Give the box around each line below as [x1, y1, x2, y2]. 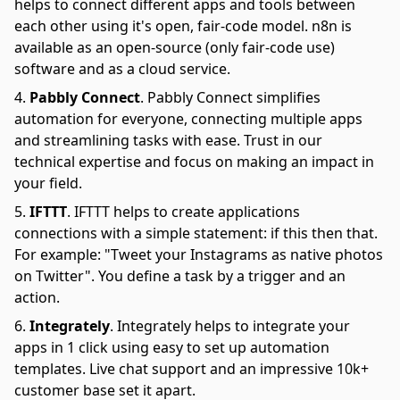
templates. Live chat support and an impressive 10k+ [14, 359, 369, 379]
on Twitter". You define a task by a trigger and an [14, 266, 346, 286]
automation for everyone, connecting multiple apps [14, 109, 362, 129]
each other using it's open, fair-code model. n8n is [14, 16, 352, 36]
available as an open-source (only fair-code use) [14, 37, 335, 57]
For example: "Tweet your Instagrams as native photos [14, 245, 383, 264]
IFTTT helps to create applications [74, 202, 300, 221]
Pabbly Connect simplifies [147, 87, 321, 107]
